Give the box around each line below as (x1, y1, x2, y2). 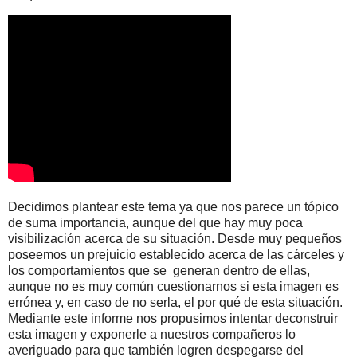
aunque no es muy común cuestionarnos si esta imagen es (8, 279, 339, 293)
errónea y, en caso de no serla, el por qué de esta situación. (8, 295, 343, 309)
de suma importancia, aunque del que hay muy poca (8, 215, 303, 229)
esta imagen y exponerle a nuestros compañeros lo (8, 327, 296, 341)
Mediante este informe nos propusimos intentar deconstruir (8, 311, 338, 325)
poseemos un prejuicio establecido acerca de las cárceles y (8, 247, 344, 261)
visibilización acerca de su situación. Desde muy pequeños (8, 231, 342, 245)
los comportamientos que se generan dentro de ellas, (8, 263, 310, 277)
